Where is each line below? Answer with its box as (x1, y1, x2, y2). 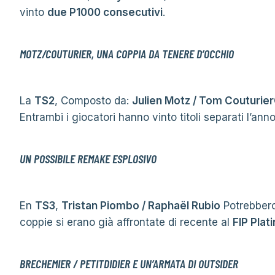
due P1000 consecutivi (47, 6, 163, 18)
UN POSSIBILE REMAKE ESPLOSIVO (20, 151, 157, 166)
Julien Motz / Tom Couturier (132, 95, 274, 107)
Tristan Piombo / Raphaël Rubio (61, 199, 220, 212)
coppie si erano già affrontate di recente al (20, 216, 233, 228)
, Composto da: (55, 95, 132, 107)
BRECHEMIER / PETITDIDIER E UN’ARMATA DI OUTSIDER (20, 256, 238, 271)
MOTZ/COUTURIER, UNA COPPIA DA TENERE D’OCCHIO (20, 46, 234, 61)
